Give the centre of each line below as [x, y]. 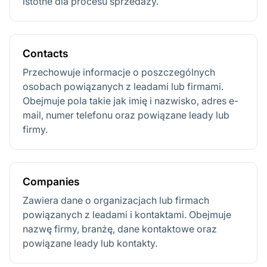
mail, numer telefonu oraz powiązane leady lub [126, 115]
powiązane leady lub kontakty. [90, 243]
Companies [51, 182]
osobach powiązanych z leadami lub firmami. [123, 87]
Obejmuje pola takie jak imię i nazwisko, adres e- [131, 101]
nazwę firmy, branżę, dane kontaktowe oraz [120, 229]
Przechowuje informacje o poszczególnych [119, 72]
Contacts [45, 54]
